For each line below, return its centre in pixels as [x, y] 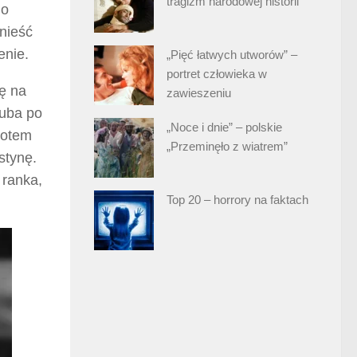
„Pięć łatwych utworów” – [232, 54]
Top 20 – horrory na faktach [237, 199]
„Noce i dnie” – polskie [224, 127]
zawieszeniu [199, 92]
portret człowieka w [217, 73]
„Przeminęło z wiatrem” [227, 146]
